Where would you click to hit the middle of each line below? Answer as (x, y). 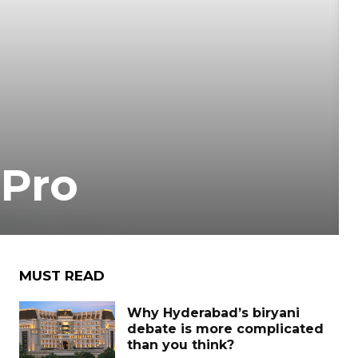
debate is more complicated (225, 329)
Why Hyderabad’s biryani (213, 313)
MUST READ (62, 276)
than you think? (181, 345)
